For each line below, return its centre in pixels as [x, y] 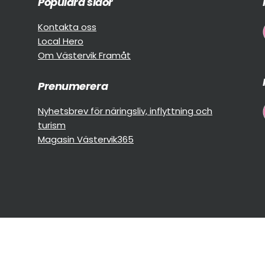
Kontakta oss [67, 27]
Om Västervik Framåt [84, 55]
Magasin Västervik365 [86, 139]
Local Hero [61, 41]
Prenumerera [73, 86]
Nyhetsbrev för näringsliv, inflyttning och [125, 111]
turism [52, 125]
